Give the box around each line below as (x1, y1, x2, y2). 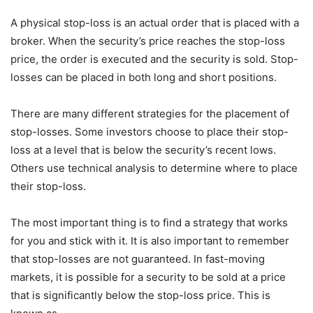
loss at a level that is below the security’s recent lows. (10, 143, 276, 157)
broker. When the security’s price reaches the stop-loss (10, 34, 285, 48)
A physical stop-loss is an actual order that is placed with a (10, 16, 299, 30)
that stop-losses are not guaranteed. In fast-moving (10, 252, 265, 266)
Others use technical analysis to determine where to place (10, 161, 298, 175)
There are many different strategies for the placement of (10, 107, 289, 121)
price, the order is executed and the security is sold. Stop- (10, 52, 298, 66)
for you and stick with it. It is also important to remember (10, 234, 289, 248)
